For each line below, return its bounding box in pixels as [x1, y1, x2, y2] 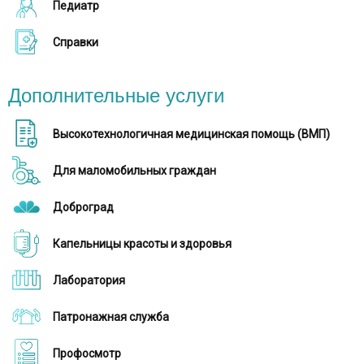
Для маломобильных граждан [53, 164, 216, 177]
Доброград [53, 201, 114, 214]
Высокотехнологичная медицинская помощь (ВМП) [53, 128, 330, 141]
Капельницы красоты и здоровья [53, 237, 232, 250]
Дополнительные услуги [8, 84, 224, 106]
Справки [53, 36, 98, 49]
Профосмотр [53, 347, 121, 360]
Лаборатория [53, 274, 125, 287]
